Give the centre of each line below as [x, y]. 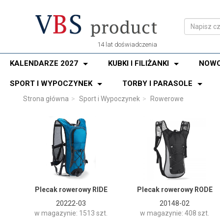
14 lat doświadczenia [127, 44]
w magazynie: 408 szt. [175, 213]
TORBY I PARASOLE [157, 83]
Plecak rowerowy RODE [175, 190]
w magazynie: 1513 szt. [71, 213]
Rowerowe [167, 99]
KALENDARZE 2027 [44, 63]
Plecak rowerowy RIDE [71, 190]
